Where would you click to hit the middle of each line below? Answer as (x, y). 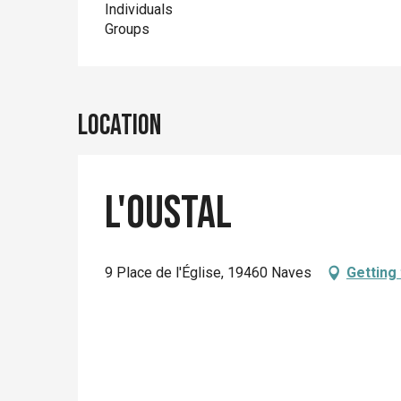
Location (119, 126)
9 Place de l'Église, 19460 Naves (208, 273)
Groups (128, 29)
